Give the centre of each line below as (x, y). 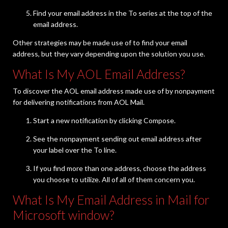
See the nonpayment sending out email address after (117, 139)
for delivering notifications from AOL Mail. (79, 102)
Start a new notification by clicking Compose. (104, 121)
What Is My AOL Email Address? (99, 74)
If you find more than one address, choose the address (120, 168)
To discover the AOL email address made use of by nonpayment (114, 91)
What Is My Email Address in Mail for (111, 200)
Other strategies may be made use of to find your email (100, 43)
